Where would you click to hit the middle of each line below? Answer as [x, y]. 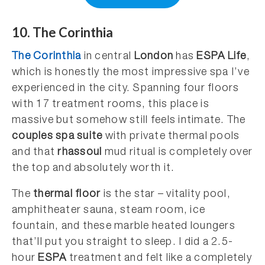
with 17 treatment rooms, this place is [111, 104]
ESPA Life [222, 56]
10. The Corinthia [62, 32]
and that [35, 152]
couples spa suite [57, 136]
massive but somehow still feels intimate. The [129, 120]
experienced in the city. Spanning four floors [126, 88]
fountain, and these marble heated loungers [124, 226]
